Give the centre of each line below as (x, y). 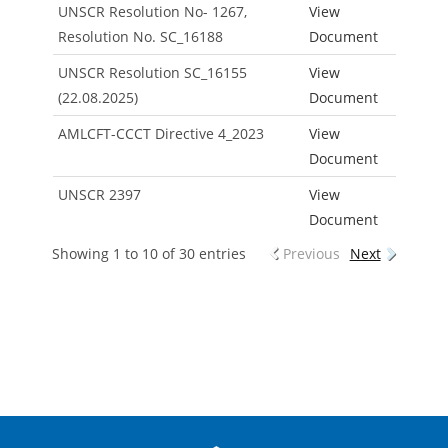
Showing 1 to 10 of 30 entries (149, 254)
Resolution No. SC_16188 (140, 37)
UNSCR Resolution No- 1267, (152, 12)
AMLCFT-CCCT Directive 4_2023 (160, 134)
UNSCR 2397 (99, 195)
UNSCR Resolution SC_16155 (152, 73)
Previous (311, 254)
